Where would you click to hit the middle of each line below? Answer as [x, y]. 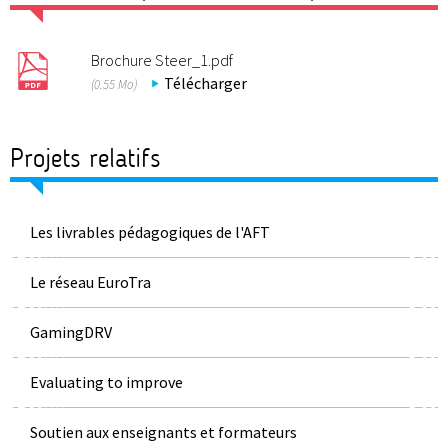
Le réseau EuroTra [90, 281]
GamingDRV [71, 331]
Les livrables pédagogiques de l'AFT [150, 231]
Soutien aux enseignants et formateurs [163, 431]
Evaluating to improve [106, 381]
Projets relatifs [85, 158]
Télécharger [205, 82]
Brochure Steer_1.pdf [162, 59]
